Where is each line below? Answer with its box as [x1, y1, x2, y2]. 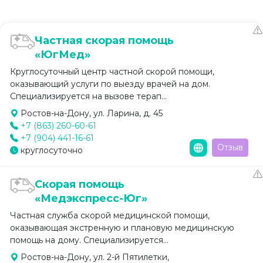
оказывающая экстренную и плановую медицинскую [10, 222, 234, 233]
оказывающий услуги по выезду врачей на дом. [10, 78, 210, 89]
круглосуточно [18, 144, 83, 156]
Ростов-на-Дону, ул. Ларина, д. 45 [18, 107, 163, 119]
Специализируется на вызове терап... [10, 90, 167, 102]
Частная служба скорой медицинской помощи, [10, 210, 210, 221]
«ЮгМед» [35, 48, 91, 61]
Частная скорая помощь [35, 33, 174, 47]
